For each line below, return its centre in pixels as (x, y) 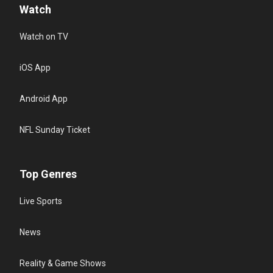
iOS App (35, 68)
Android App (44, 99)
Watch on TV (44, 37)
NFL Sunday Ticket (55, 130)
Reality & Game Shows (63, 264)
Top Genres (48, 174)
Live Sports (41, 201)
